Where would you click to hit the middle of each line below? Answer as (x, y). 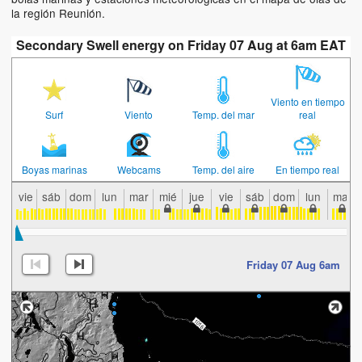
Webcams (139, 170)
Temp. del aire (223, 170)
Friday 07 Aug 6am (293, 264)
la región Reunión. (58, 13)
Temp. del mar (223, 115)
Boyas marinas (54, 170)
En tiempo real (308, 170)
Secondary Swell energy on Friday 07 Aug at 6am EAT (181, 45)
